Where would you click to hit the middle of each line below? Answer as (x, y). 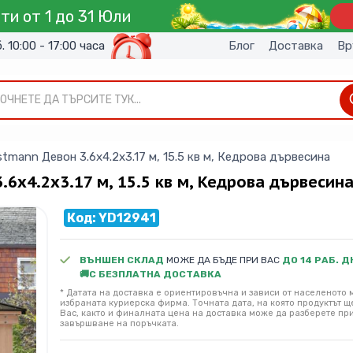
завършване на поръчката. (119, 324)
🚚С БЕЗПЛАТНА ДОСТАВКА (150, 275)
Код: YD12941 (111, 218)
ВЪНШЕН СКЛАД (123, 260)
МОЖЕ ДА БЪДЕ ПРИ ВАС (224, 260)
